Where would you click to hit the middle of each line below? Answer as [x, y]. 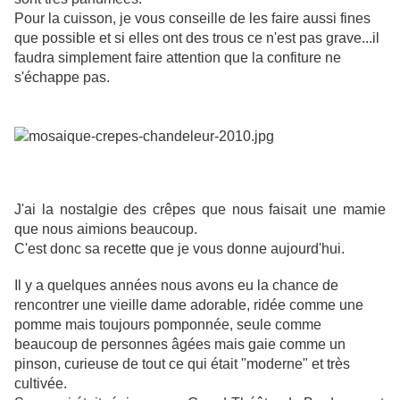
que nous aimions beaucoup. [106, 229]
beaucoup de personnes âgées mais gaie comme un [180, 345]
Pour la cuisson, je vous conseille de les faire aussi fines [192, 19]
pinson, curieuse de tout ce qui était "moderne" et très [182, 364]
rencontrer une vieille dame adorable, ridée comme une [189, 305]
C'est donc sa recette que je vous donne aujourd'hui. [179, 249]
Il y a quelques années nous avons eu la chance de [176, 286]
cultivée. [41, 384]
